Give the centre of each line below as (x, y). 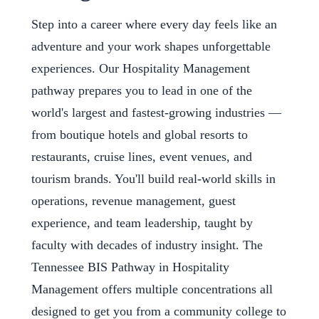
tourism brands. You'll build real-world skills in (153, 178)
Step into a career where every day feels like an (154, 24)
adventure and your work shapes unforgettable (151, 46)
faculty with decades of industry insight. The (147, 245)
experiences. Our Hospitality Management (141, 68)
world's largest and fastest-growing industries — (156, 112)
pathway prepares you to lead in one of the (142, 90)
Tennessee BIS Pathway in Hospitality (130, 267)
